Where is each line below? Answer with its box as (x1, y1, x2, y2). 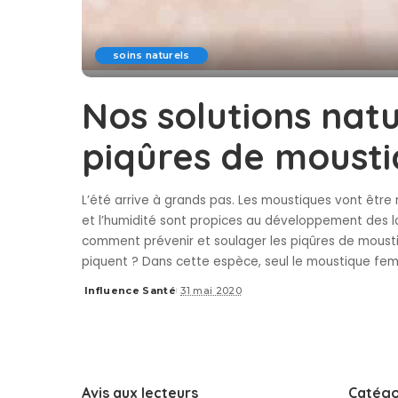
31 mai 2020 (180, 284, 242, 297)
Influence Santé (84, 284, 177, 297)
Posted (81, 291, 123, 304)
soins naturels (113, 49, 190, 61)
